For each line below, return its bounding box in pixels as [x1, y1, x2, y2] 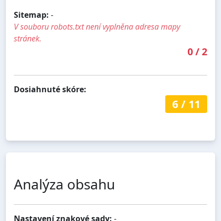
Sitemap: [14, 9, 49, 20]
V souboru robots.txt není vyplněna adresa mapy [14, 21, 180, 32]
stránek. [14, 33, 41, 44]
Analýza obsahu [14, 175, 115, 194]
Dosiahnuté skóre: [14, 83, 86, 95]
